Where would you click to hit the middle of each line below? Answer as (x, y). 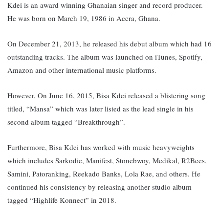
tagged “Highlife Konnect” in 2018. (63, 200)
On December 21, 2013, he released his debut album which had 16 (109, 44)
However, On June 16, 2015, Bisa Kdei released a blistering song (106, 96)
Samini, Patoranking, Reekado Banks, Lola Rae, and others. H (102, 174)
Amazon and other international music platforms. (82, 70)
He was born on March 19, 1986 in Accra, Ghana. (85, 18)
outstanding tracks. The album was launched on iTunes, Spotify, (105, 57)
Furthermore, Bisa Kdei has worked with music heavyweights (101, 147)
